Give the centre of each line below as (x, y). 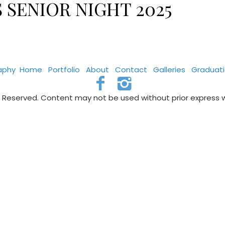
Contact (131, 70)
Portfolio (64, 70)
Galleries (169, 70)
